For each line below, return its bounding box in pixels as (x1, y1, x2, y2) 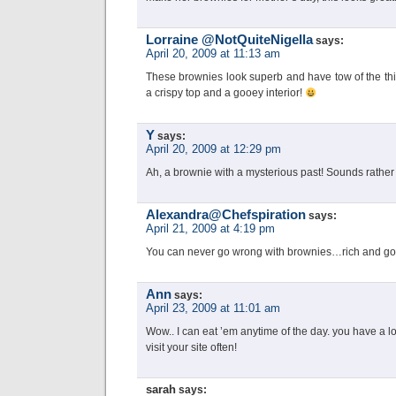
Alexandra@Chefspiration (146, 208, 306, 222)
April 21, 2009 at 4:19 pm (146, 222, 275, 235)
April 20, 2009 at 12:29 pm (146, 142, 281, 156)
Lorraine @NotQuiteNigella (146, 33, 313, 47)
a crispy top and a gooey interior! (146, 87, 305, 99)
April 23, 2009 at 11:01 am (146, 301, 280, 315)
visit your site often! (146, 341, 237, 354)
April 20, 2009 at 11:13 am (146, 47, 280, 60)
